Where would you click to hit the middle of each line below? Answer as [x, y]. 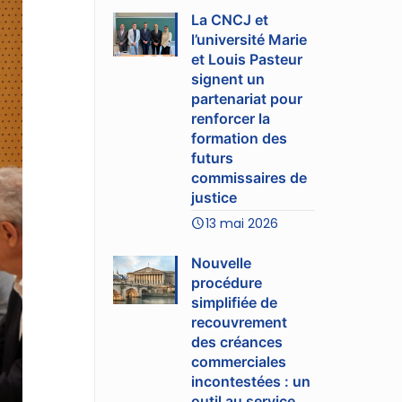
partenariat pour [247, 98]
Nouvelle [222, 262]
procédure [227, 282]
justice [214, 197]
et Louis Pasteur [247, 59]
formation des [240, 138]
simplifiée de [235, 302]
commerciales [239, 361]
